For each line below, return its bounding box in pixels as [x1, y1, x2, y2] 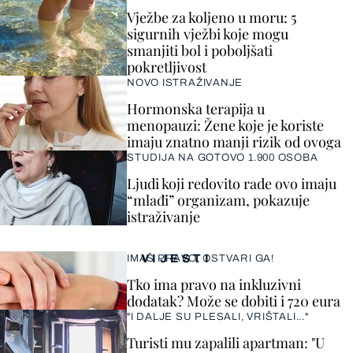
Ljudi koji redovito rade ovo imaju [127, 174, 336, 193]
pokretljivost [127, 58, 206, 76]
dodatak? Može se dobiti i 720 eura [127, 292, 340, 310]
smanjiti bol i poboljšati [127, 41, 273, 60]
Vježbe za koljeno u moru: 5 [127, 8, 296, 27]
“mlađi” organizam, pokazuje [127, 191, 310, 210]
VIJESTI [140, 252, 213, 265]
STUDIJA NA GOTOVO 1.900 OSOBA [127, 152, 318, 163]
